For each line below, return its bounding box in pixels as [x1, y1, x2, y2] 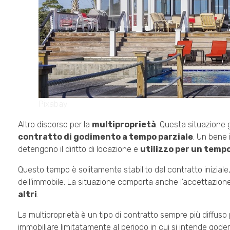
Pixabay [39, 99, 68, 109]
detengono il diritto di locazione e [18, 144, 140, 154]
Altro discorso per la [18, 119, 92, 129]
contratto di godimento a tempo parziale [18, 131, 193, 142]
